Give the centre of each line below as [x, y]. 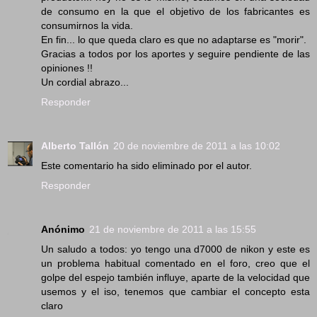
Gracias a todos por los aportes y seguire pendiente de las [175, 54]
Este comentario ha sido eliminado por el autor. [146, 166]
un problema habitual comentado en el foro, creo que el [175, 264]
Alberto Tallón [75, 146]
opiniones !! [67, 68]
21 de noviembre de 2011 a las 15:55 [173, 230]
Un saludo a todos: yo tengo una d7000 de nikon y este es [175, 249]
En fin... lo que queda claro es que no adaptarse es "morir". [174, 40]
